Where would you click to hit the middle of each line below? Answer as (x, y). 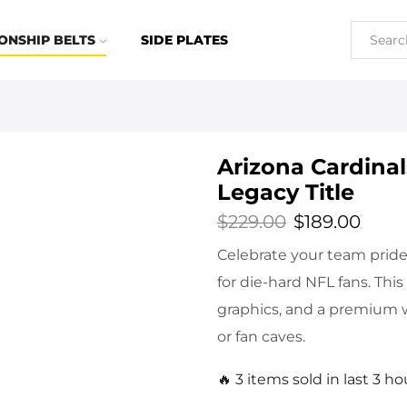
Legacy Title (286, 193)
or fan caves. (261, 337)
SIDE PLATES (184, 40)
